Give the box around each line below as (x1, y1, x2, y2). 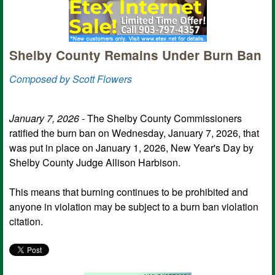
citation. (9, 214, 43, 228)
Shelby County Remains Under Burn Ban (9, 45, 261, 64)
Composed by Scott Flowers (9, 71, 132, 86)
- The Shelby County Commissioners (79, 110, 242, 125)
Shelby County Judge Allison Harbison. (9, 155, 180, 169)
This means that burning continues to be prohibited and (9, 184, 248, 199)
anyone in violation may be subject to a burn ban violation (9, 199, 258, 214)
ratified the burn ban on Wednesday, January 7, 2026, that (9, 125, 259, 140)
